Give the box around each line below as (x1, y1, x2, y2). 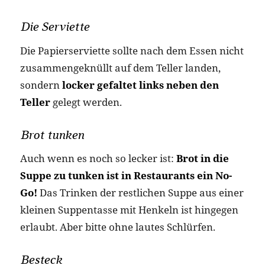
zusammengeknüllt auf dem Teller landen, (20, 60, 221, 75)
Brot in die (176, 151, 229, 166)
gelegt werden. (50, 95, 122, 109)
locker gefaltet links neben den (62, 77, 219, 92)
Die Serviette (20, 20, 89, 34)
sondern (20, 77, 62, 92)
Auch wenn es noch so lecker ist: (20, 151, 176, 166)
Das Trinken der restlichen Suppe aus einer (37, 186, 244, 200)
